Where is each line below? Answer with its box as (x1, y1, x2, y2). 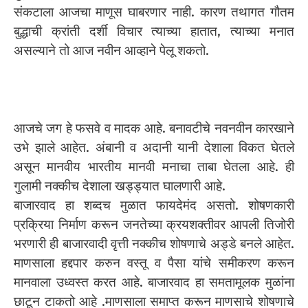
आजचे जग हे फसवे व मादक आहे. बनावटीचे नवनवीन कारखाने (14, 120, 294, 136)
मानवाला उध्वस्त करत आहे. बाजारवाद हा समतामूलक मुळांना (14, 274, 294, 290)
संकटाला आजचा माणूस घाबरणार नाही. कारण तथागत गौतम (14, 3, 294, 20)
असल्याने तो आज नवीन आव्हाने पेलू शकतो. (14, 42, 209, 58)
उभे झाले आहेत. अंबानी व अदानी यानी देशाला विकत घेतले (14, 139, 294, 155)
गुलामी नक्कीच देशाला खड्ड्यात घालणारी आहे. (14, 177, 225, 194)
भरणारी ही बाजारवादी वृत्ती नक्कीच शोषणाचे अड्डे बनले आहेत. (14, 235, 294, 252)
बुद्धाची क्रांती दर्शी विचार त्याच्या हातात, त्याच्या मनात (14, 23, 294, 39)
